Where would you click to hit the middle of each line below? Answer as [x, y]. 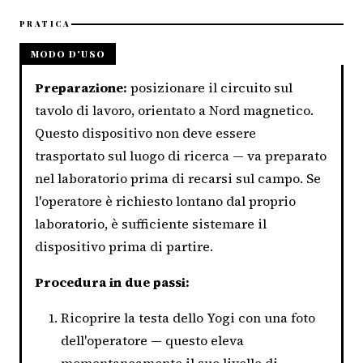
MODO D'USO [68, 54]
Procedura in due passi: [112, 282]
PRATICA [45, 24]
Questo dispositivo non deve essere [145, 132]
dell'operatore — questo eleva [152, 340]
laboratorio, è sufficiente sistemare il [151, 223]
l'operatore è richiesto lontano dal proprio [165, 201]
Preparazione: [81, 87]
